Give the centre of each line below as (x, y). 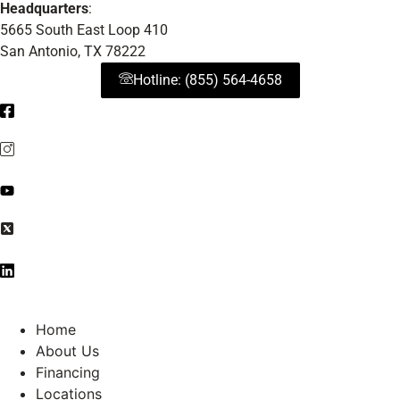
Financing (68, 373)
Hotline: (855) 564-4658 (207, 80)
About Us (67, 351)
